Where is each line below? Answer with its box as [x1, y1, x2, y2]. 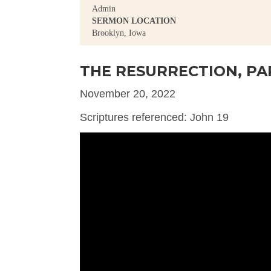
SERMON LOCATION [92, 16, 176, 25]
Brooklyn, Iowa [92, 28, 146, 38]
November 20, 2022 [80, 87, 175, 100]
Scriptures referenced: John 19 [80, 111, 229, 123]
